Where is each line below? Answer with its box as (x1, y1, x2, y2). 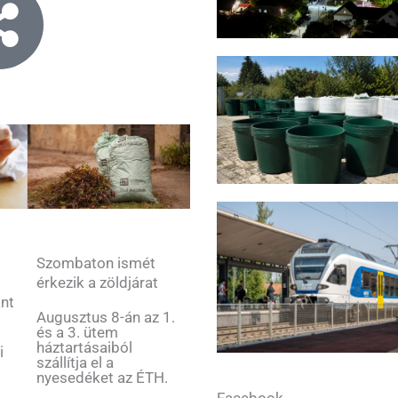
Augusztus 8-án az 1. (36, 308, 175, 327)
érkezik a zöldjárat (36, 274, 158, 292)
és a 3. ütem (36, 323, 118, 342)
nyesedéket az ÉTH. (36, 369, 168, 387)
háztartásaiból (36, 338, 132, 357)
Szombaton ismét (36, 254, 155, 273)
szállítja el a (36, 354, 114, 372)
